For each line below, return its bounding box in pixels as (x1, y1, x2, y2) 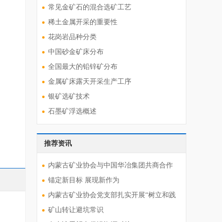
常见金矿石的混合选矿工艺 (48, 3, 131, 11)
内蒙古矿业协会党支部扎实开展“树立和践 (48, 191, 176, 199)
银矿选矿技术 (48, 93, 90, 100)
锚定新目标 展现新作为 (48, 176, 119, 184)
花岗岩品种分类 (48, 33, 97, 41)
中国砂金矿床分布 (48, 48, 104, 55)
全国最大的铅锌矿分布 (48, 63, 117, 70)
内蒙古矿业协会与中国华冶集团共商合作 (48, 162, 173, 169)
